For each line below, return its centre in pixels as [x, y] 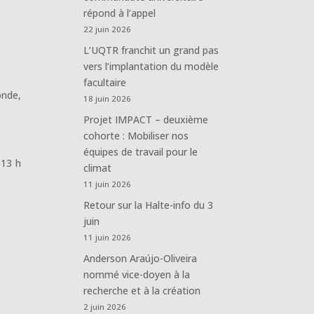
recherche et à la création [142, 290]
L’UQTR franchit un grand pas [151, 50]
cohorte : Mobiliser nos [136, 135]
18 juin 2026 [108, 98]
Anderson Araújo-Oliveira [141, 258]
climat [98, 168]
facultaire [105, 82]
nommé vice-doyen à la [137, 274]
